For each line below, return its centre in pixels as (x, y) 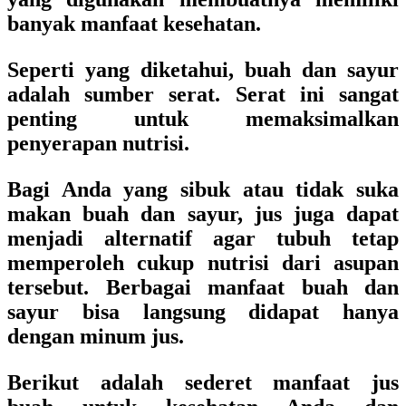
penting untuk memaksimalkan (203, 119)
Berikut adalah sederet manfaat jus (203, 382)
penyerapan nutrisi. (98, 143)
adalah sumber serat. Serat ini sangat (203, 94)
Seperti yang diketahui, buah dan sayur (203, 70)
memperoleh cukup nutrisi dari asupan (203, 263)
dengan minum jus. (96, 336)
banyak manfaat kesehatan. (134, 24)
